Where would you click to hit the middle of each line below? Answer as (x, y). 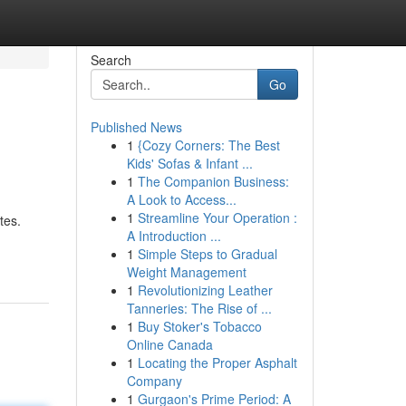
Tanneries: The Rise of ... (199, 308)
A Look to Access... (181, 199)
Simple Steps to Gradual (207, 254)
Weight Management (186, 272)
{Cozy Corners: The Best (208, 145)
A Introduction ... (174, 236)
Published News (136, 127)
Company (154, 381)
